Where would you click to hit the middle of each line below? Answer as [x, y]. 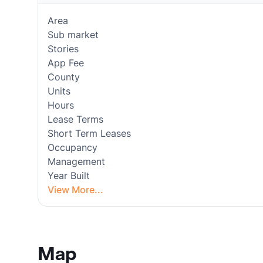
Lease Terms [75, 119]
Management [76, 161]
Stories [63, 49]
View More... [75, 190]
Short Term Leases [89, 133]
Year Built [69, 176]
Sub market [73, 35]
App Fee [66, 63]
